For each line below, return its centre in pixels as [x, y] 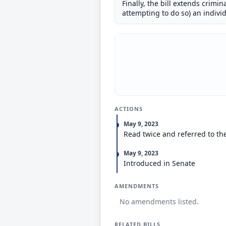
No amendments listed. [159, 202]
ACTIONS [129, 109]
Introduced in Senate [159, 163]
